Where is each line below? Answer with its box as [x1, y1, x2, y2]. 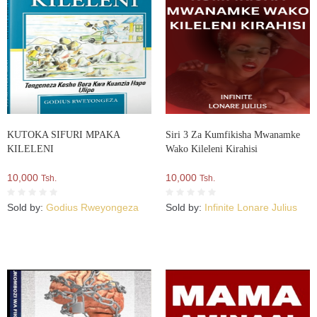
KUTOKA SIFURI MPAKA [7, 129, 120, 140]
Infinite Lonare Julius [204, 201, 297, 213]
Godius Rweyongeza [46, 201, 139, 213]
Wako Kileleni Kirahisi [166, 143, 258, 154]
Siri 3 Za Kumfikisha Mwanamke [166, 129, 300, 140]
